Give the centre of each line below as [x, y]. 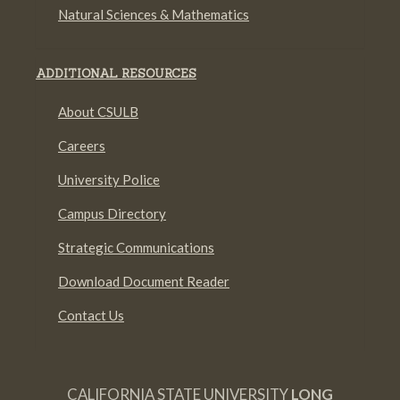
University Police [109, 179]
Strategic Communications [136, 247]
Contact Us [91, 315]
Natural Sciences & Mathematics [154, 14]
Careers [82, 146]
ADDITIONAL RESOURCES [116, 74]
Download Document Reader [144, 281]
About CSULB [98, 112]
